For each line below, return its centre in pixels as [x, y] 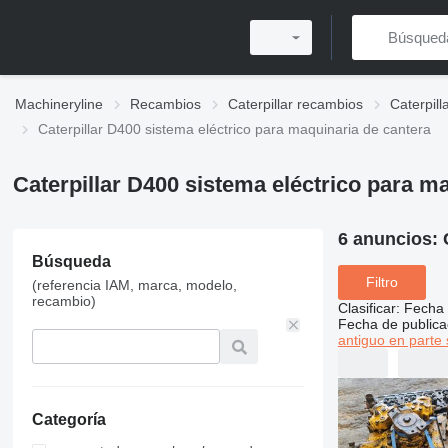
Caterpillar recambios [295, 104]
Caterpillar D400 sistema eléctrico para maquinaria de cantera [234, 129]
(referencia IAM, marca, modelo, [134, 285]
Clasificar [366, 307]
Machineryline [59, 104]
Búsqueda [71, 261]
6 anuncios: [390, 239]
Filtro [381, 282]
